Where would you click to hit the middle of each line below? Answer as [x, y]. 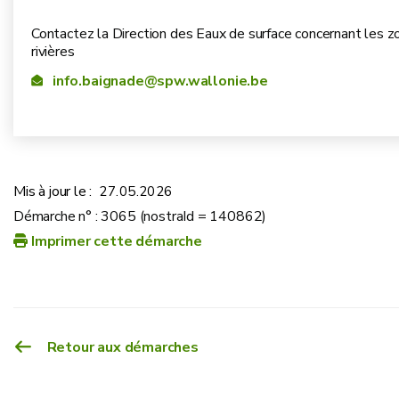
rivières [53, 52]
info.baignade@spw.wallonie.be [160, 81]
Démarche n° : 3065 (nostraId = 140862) [140, 216]
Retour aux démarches [122, 347]
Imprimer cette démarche [117, 241]
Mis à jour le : [53, 191]
